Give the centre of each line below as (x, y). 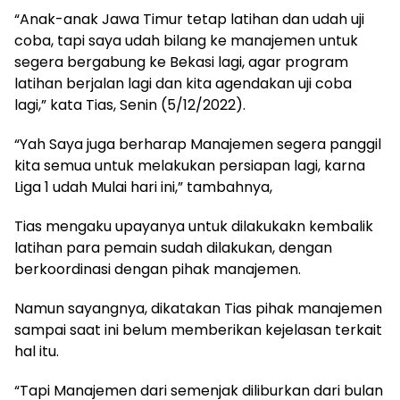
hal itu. (37, 351)
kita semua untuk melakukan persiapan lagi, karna (190, 165)
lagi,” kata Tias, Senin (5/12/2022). (130, 104)
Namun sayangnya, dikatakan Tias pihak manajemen (198, 308)
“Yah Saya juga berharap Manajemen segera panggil (198, 144)
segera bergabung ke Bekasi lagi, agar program (181, 62)
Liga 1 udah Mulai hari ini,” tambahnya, (143, 187)
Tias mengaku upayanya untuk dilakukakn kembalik (194, 226)
